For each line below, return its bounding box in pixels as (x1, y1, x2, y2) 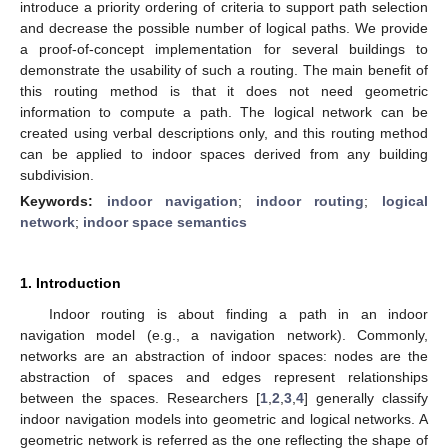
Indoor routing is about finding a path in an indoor (48, 305, 428, 322)
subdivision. (20, 166, 94, 183)
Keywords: (20, 192, 107, 209)
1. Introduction (20, 274, 121, 291)
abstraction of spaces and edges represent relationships (20, 368, 428, 385)
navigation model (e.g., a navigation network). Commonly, (20, 326, 428, 343)
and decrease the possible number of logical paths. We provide (20, 19, 428, 36)
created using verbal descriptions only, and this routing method (20, 124, 428, 141)
